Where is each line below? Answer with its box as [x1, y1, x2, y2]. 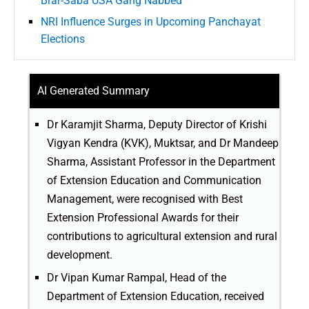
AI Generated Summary [37, 84, 150, 98]
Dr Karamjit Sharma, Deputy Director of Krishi [47, 118, 267, 132]
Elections [41, 32, 85, 46]
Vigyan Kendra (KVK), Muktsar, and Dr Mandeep [47, 137, 279, 150]
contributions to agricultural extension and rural [47, 230, 277, 243]
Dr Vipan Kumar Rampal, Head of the [47, 271, 226, 285]
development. [47, 248, 112, 262]
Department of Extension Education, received [47, 290, 264, 303]
